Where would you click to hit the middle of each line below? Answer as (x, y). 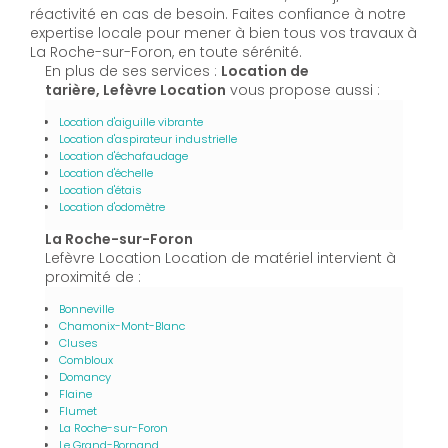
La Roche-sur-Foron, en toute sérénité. (166, 51)
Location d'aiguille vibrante (131, 121)
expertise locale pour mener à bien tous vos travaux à (223, 32)
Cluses (78, 342)
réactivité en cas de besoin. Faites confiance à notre (218, 13)
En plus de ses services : (133, 70)
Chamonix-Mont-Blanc (122, 325)
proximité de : (93, 276)
